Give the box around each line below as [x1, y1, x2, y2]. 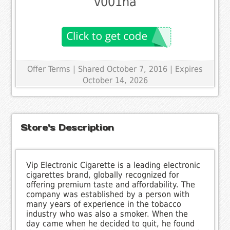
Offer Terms [27, 64, 70, 74]
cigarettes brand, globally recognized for [26, 169, 180, 180]
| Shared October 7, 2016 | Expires [73, 64, 203, 74]
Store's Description [21, 121, 114, 133]
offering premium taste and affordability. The [26, 179, 196, 189]
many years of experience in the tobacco [26, 199, 182, 209]
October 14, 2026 [82, 75, 148, 85]
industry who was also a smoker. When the [26, 208, 188, 219]
